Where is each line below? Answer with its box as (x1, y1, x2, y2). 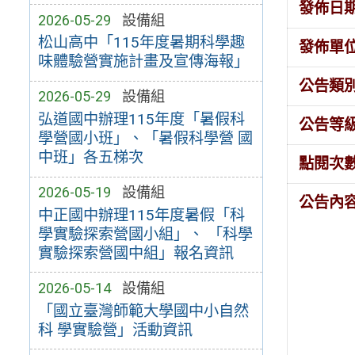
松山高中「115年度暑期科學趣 (37, 33, 245, 52)
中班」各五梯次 (37, 148, 143, 167)
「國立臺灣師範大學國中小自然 (37, 301, 249, 320)
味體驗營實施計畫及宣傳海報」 (37, 52, 249, 71)
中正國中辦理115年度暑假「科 (37, 205, 245, 224)
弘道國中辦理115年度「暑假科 (37, 110, 245, 129)
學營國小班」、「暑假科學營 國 (37, 129, 253, 148)
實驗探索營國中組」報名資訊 (37, 243, 234, 262)
